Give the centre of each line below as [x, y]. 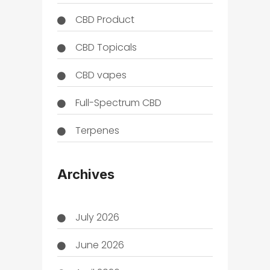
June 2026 [99, 245]
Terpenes [97, 131]
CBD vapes [101, 75]
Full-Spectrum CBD [118, 103]
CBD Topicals [106, 48]
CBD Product [105, 20]
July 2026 [97, 217]
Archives [86, 174]
